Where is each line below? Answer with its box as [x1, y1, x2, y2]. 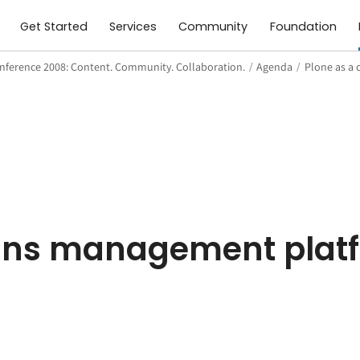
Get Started [20, 18, 88, 35]
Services [109, 18, 157, 35]
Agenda [256, 59, 293, 74]
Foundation [269, 18, 337, 35]
